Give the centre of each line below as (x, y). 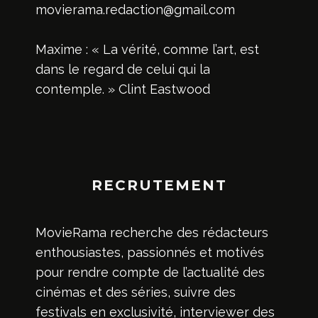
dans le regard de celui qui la (123, 69)
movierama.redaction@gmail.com (135, 9)
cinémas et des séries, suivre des (136, 292)
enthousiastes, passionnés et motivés (150, 252)
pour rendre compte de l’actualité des (150, 272)
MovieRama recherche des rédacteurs (152, 232)
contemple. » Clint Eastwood (123, 89)
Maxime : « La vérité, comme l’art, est (147, 49)
